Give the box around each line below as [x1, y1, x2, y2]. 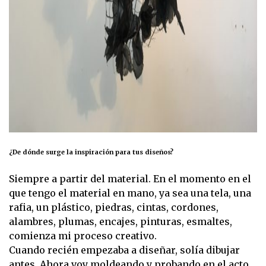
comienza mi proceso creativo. [9, 230, 157, 242]
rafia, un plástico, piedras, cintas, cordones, [9, 201, 218, 214]
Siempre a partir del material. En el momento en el [9, 173, 251, 185]
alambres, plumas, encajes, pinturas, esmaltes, [9, 216, 232, 228]
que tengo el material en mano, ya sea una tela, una [9, 187, 251, 199]
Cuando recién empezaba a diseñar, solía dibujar [9, 244, 240, 256]
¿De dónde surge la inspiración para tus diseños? [9, 148, 173, 157]
